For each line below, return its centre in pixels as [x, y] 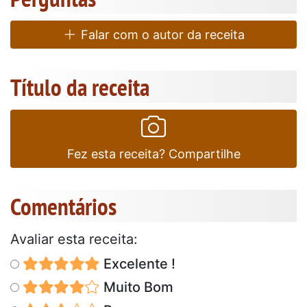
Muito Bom [136, 287]
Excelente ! [137, 263]
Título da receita [80, 87]
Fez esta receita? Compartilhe [153, 153]
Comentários [63, 206]
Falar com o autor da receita [161, 34]
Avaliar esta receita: [74, 239]
